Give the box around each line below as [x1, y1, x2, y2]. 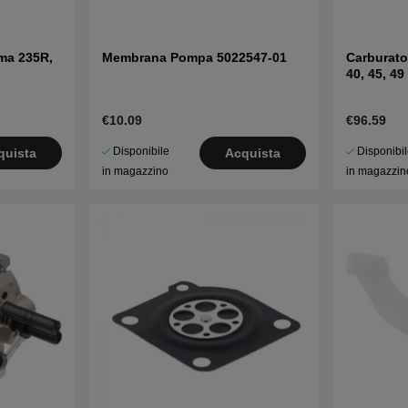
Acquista [225, 145, 281, 160]
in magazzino [101, 164, 168, 178]
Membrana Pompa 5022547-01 [101, 49, 287, 65]
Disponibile [112, 144, 169, 158]
